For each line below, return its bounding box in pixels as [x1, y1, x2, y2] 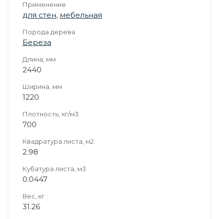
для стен [22, 10, 56, 20]
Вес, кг [22, 192, 44, 200]
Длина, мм [22, 55, 56, 63]
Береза [22, 37, 51, 47]
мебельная [60, 10, 102, 20]
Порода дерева [22, 27, 75, 36]
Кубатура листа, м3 [22, 164, 86, 173]
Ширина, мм [22, 82, 62, 90]
